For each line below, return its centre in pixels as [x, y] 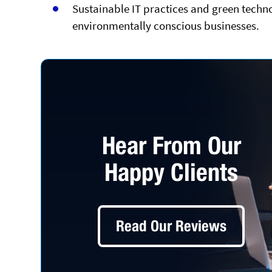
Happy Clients [172, 172]
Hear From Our [171, 145]
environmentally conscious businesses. [166, 25]
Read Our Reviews [172, 226]
